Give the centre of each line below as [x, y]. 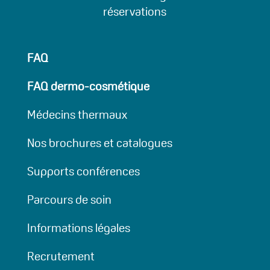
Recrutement [61, 256]
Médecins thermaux [77, 114]
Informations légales [78, 228]
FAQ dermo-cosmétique [88, 86]
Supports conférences [83, 171]
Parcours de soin [69, 199]
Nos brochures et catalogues [99, 143]
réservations [135, 11]
